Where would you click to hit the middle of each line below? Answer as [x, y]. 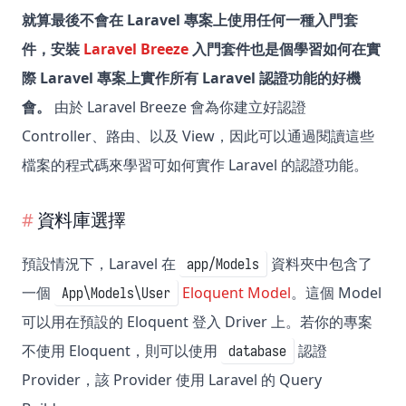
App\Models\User [116, 293]
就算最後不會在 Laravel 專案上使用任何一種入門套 [190, 20]
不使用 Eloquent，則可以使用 [121, 351]
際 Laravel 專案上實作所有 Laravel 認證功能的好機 [191, 78]
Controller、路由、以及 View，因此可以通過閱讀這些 [198, 136]
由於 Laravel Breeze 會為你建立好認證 [179, 107]
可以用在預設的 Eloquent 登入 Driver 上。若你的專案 [197, 322]
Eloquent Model [237, 293]
